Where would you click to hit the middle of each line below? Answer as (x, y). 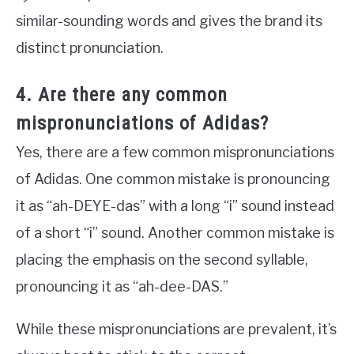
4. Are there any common (122, 94)
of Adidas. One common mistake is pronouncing (173, 179)
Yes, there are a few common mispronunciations (175, 152)
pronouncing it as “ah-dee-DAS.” (122, 286)
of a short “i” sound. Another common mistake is (175, 232)
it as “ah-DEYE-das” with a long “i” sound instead (175, 205)
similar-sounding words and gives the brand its (169, 21)
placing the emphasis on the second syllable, (162, 259)
